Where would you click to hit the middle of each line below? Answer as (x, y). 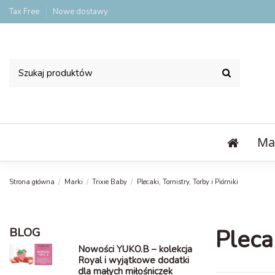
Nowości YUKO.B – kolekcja (135, 250)
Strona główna (32, 182)
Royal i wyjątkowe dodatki (133, 261)
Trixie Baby (110, 182)
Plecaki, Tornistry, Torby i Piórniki (187, 182)
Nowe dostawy (80, 12)
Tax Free (25, 12)
